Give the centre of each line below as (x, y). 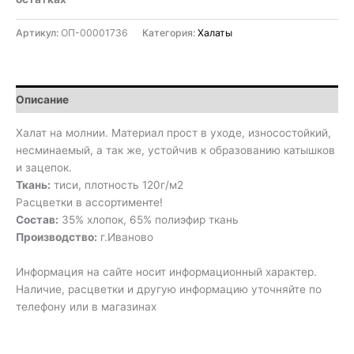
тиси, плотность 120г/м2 (117, 185)
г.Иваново (125, 237)
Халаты (215, 33)
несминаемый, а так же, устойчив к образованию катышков (175, 151)
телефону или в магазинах (86, 306)
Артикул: (38, 33)
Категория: (170, 33)
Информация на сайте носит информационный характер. (166, 271)
